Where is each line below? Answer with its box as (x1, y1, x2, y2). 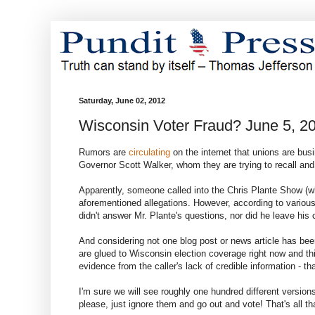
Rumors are (79, 146, 129, 157)
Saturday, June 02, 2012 (79, 96, 165, 105)
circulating (129, 146, 170, 157)
